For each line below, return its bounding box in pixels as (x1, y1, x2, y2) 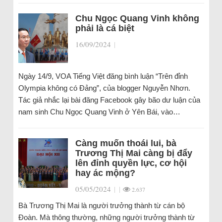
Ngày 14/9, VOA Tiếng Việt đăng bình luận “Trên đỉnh (18, 72, 188, 80)
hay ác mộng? (75, 168, 135, 178)
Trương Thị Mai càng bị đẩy (75, 148, 192, 158)
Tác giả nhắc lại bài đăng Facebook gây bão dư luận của (18, 96, 200, 104)
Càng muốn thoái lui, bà (75, 138, 176, 148)
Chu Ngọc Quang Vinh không (75, 13, 199, 23)
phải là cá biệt (75, 23, 134, 33)
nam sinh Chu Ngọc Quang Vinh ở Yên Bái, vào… (18, 108, 180, 116)
